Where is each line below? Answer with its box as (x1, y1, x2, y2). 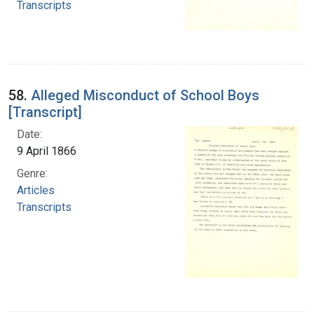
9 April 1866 (17, 144, 76, 158)
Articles (17, 183, 55, 197)
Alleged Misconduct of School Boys (31, 86, 259, 104)
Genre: (17, 166, 48, 180)
